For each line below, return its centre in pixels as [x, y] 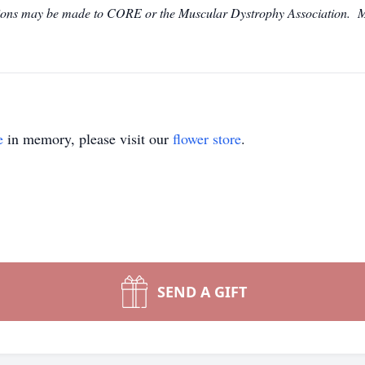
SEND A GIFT [202, 292]
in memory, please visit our [88, 139]
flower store [207, 139]
